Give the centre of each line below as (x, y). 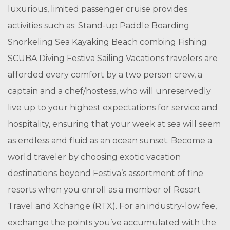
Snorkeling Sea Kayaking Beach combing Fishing (107, 42)
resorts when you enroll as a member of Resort (104, 190)
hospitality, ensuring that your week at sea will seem (114, 124)
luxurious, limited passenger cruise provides (98, 9)
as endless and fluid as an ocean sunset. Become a (110, 140)
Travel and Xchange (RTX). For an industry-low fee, (112, 206)
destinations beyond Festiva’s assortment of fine (106, 173)
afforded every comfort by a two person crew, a (105, 75)
